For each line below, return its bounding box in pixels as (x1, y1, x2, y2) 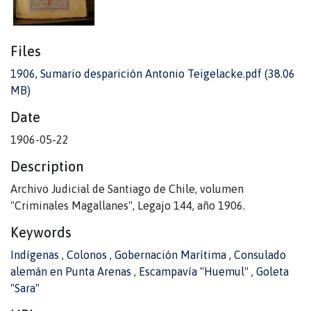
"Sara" (10, 282, 40, 295)
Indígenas (10, 249, 62, 262)
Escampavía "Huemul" (139, 265, 251, 278)
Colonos (67, 249, 110, 262)
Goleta (256, 265, 289, 278)
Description (10, 158, 83, 175)
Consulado (234, 249, 286, 262)
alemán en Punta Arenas (10, 265, 134, 278)
